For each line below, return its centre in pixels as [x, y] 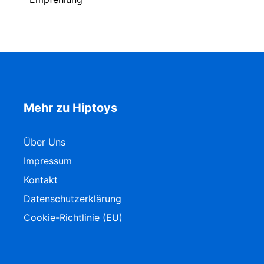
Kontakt [41, 179]
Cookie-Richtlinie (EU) [73, 217]
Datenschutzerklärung [72, 198]
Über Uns [44, 142]
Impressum [48, 161]
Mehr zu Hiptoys [70, 108]
